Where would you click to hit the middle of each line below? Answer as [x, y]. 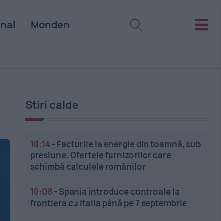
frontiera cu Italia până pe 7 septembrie [109, 203]
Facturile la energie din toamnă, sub [129, 144]
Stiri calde [52, 105]
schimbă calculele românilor [88, 166]
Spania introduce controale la [119, 192]
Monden [50, 24]
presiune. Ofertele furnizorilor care [101, 155]
